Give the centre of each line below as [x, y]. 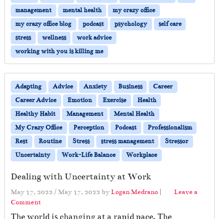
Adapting [29, 86]
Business [130, 86]
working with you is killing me [59, 51]
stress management [127, 141]
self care [170, 24]
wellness [54, 37]
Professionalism [170, 127]
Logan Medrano [134, 192]
